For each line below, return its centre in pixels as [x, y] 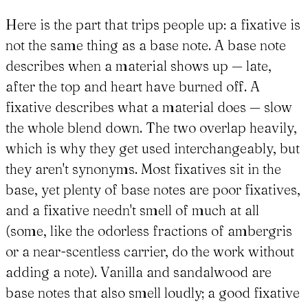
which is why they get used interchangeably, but [153, 148]
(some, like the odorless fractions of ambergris [149, 231]
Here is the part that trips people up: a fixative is [153, 25]
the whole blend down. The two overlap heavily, [151, 128]
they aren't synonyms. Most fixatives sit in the [143, 169]
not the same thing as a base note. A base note [146, 45]
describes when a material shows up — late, [139, 66]
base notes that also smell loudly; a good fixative [153, 293]
